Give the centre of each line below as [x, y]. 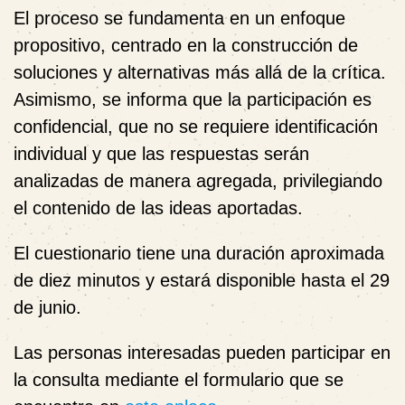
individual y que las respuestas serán [161, 153]
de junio [45, 307]
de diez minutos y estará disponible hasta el [192, 280]
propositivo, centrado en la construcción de [186, 45]
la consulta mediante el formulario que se [179, 379]
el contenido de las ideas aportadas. [158, 207]
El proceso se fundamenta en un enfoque [179, 18]
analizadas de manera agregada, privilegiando [198, 180]
